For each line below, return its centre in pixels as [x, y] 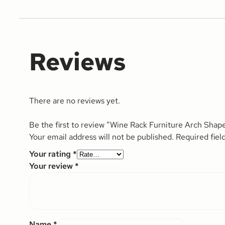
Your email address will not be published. [101, 137]
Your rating [51, 154]
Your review [52, 166]
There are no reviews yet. [75, 100]
